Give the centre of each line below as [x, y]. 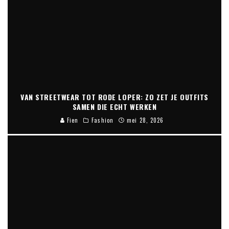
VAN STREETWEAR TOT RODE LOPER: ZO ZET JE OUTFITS [114, 97]
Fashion [102, 120]
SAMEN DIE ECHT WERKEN [114, 106]
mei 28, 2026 [145, 120]
